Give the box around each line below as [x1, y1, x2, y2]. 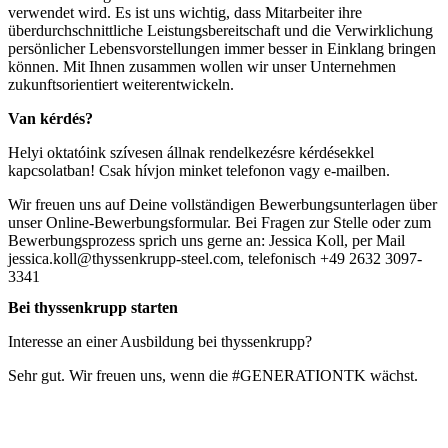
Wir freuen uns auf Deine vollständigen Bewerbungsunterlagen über [8, 195, 437, 213]
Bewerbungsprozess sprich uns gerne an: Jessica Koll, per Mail [8, 231, 405, 249]
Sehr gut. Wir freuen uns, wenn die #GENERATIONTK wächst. [8, 366, 418, 384]
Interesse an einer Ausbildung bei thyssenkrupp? [8, 332, 312, 350]
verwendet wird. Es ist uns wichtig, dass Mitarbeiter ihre [8, 3, 362, 21]
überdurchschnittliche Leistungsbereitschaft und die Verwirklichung [8, 21, 433, 39]
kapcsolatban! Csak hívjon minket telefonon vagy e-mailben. [8, 161, 390, 179]
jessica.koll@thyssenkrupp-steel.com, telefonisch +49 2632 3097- [8, 249, 422, 267]
